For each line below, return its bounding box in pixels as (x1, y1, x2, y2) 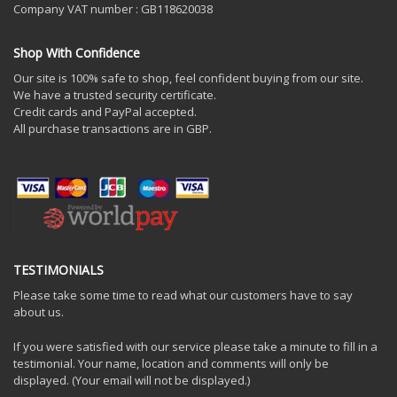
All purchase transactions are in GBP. (13, 120, 212, 136)
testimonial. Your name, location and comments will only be (13, 354, 329, 371)
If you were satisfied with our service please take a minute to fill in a (13, 338, 378, 354)
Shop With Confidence (13, 43, 140, 61)
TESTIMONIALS (13, 261, 104, 278)
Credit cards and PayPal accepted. (13, 103, 197, 120)
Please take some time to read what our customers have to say (13, 286, 353, 303)
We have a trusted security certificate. (13, 86, 216, 103)
